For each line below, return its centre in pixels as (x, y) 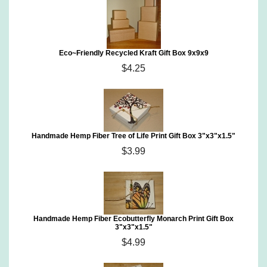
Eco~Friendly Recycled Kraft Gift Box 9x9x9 (133, 53)
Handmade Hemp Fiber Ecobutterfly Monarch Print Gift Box (133, 219)
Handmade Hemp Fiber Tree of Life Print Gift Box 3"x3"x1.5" (133, 136)
